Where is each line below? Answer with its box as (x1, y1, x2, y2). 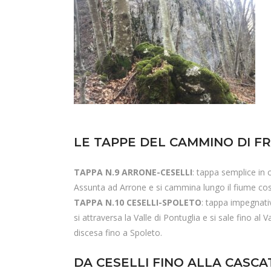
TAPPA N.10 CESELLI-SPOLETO (74, 197, 201, 208)
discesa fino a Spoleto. (74, 227, 162, 238)
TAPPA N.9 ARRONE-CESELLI (74, 166, 192, 178)
